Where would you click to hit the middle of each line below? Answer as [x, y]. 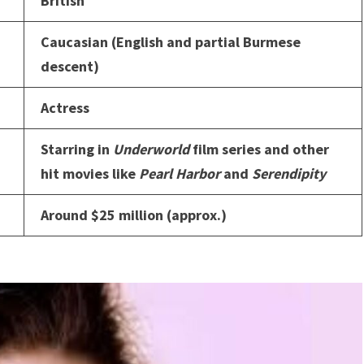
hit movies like [90, 173]
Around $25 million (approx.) [134, 214]
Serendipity [289, 173]
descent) [70, 66]
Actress [65, 107]
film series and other [259, 149]
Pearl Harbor [180, 173]
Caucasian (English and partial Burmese [171, 41]
